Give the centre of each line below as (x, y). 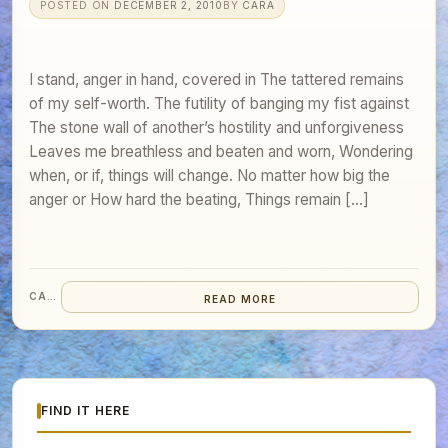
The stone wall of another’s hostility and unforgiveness (216, 127)
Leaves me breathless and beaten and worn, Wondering (221, 151)
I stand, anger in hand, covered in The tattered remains (216, 79)
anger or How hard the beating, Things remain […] (199, 199)
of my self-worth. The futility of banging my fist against (219, 103)
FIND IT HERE (85, 411)
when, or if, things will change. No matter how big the (209, 175)
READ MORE (240, 298)
